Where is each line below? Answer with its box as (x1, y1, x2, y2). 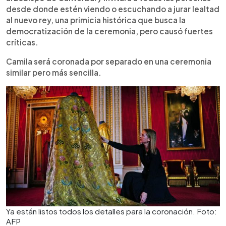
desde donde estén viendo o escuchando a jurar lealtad (6, 4, 219, 14)
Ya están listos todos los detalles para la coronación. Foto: (6, 206, 217, 216)
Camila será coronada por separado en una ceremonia (6, 56, 211, 66)
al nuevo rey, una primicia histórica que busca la (6, 15, 186, 25)
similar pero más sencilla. (6, 67, 101, 77)
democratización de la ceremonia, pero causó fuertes (6, 26, 213, 36)
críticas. (6, 37, 38, 47)
